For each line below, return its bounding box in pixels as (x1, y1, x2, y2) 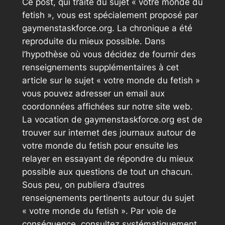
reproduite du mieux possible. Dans (22, 36, 165, 47)
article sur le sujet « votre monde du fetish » (22, 75, 200, 86)
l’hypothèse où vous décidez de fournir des (22, 49, 196, 60)
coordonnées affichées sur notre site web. (22, 101, 193, 112)
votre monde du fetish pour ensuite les (22, 141, 178, 151)
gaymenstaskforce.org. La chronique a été (22, 23, 192, 34)
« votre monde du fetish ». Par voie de (22, 206, 176, 216)
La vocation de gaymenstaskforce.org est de (22, 115, 202, 125)
